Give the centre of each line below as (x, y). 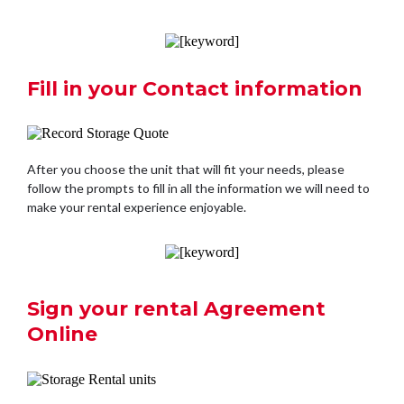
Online (62, 335)
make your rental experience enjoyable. (137, 207)
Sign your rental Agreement (176, 309)
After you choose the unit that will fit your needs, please (186, 169)
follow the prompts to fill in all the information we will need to (198, 188)
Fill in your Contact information (195, 88)
